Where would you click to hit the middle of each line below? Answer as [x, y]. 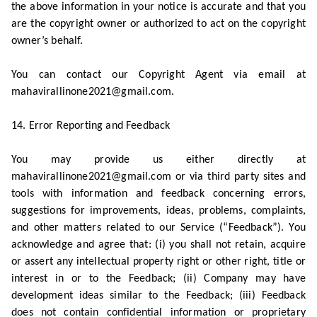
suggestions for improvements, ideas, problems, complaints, [158, 211]
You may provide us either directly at [158, 160]
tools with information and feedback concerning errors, [158, 194]
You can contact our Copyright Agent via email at [158, 75]
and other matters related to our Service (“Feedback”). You [158, 228]
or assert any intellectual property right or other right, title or [158, 262]
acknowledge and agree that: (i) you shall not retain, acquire [158, 245]
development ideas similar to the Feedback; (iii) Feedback [158, 296]
